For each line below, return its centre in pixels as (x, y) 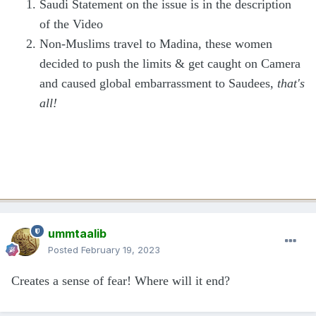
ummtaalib (77, 233)
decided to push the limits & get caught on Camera (170, 63)
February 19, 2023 (121, 249)
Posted (65, 249)
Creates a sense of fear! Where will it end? (121, 280)
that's (291, 83)
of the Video (71, 24)
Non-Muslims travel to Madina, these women (156, 43)
